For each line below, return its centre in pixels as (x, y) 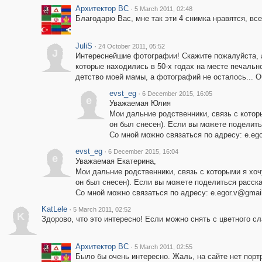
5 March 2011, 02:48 (163, 9)
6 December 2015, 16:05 (177, 94)
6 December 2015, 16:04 (143, 151)
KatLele (54, 209)
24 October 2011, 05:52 (131, 46)
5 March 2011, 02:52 (102, 209)
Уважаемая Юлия (140, 103)
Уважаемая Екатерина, (116, 161)
